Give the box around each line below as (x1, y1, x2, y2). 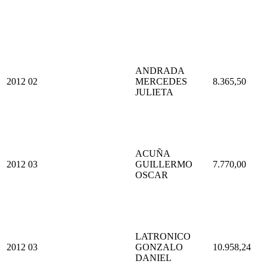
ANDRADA (135, 65, 184, 76)
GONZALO (135, 241, 183, 252)
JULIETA (135, 86, 173, 97)
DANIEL (135, 252, 172, 263)
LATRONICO (135, 231, 191, 241)
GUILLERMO (135, 159, 193, 169)
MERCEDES (135, 76, 187, 86)
